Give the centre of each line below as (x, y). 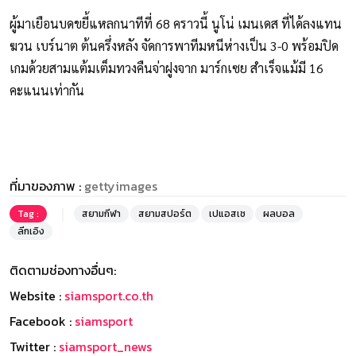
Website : (37, 296)
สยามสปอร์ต (165, 214)
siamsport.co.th (109, 296)
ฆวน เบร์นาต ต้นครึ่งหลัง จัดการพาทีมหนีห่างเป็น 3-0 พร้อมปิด (174, 46)
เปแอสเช (227, 214)
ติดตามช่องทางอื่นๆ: (63, 271)
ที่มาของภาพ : (47, 186)
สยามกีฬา (101, 214)
